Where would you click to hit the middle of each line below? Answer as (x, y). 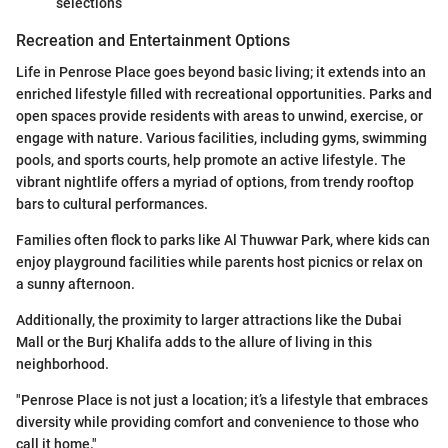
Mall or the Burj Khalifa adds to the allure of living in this (194, 342)
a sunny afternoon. (75, 284)
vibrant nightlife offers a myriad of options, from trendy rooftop (215, 182)
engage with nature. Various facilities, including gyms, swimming (221, 138)
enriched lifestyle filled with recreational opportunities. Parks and (224, 94)
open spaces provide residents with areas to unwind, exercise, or (219, 116)
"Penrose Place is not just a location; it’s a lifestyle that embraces (222, 400)
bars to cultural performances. (112, 204)
